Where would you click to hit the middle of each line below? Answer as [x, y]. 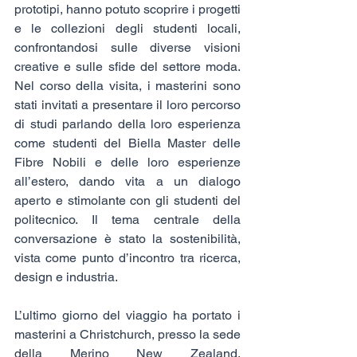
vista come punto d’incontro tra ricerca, [127, 257]
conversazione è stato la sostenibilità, [127, 238]
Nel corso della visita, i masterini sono [127, 85]
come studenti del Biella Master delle [127, 143]
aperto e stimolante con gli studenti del [127, 200]
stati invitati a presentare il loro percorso [127, 104]
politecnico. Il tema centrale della [127, 219]
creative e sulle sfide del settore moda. [127, 66]
